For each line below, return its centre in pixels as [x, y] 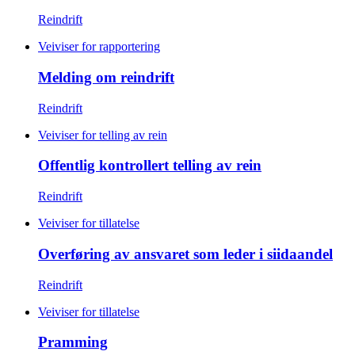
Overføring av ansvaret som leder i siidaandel [185, 254]
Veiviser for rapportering [99, 47]
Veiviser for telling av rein [103, 135]
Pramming [73, 342]
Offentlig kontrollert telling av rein [150, 166]
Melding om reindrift [106, 77]
